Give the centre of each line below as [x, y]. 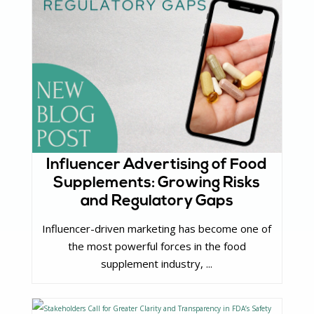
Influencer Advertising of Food [157, 165]
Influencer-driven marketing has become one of [157, 228]
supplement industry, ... [157, 263]
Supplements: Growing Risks [157, 184]
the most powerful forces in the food [157, 246]
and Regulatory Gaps [157, 202]
